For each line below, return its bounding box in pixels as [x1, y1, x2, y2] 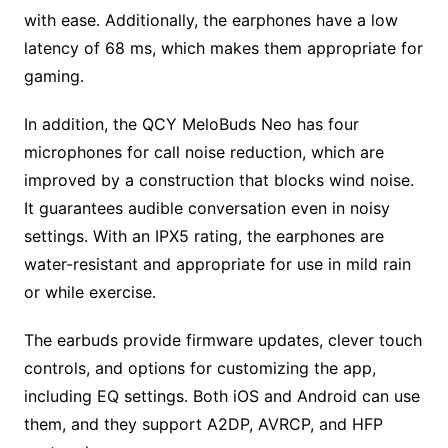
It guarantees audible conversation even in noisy [23, 197, 390, 218]
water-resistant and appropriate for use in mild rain [23, 253, 411, 274]
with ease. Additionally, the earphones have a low [23, 9, 398, 30]
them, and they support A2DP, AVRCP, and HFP [23, 413, 383, 434]
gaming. [23, 65, 84, 86]
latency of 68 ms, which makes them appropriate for [23, 37, 423, 58]
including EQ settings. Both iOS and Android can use [23, 385, 420, 406]
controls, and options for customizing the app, [23, 357, 376, 378]
